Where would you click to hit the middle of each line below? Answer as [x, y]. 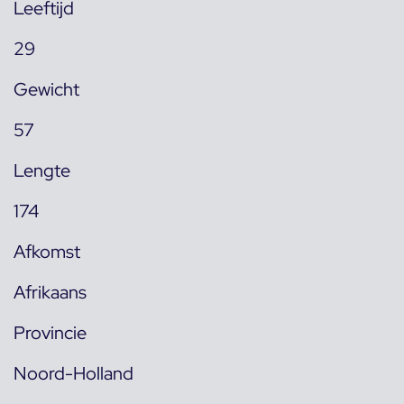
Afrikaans [50, 292]
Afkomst [47, 252]
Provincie [50, 333]
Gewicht [46, 89]
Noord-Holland [73, 373]
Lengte [42, 170]
